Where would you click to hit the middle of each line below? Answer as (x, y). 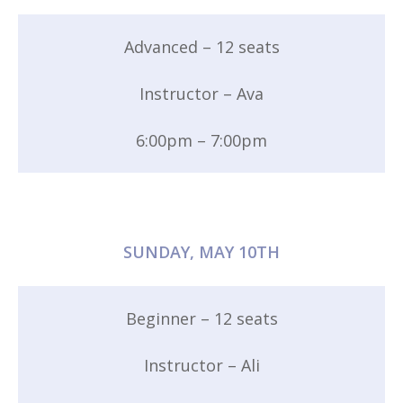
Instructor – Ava (201, 93)
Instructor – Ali (201, 365)
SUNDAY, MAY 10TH (201, 251)
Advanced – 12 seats (201, 46)
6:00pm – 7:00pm (201, 140)
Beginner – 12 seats (201, 318)
